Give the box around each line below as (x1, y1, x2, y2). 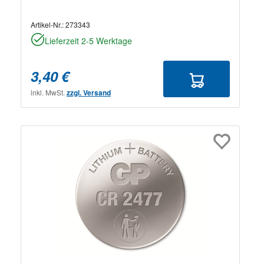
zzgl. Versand (67, 87, 111, 98)
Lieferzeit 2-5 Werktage (45, 34, 132, 47)
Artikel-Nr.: (31, 19, 65, 29)
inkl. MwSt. (31, 87, 67, 97)
